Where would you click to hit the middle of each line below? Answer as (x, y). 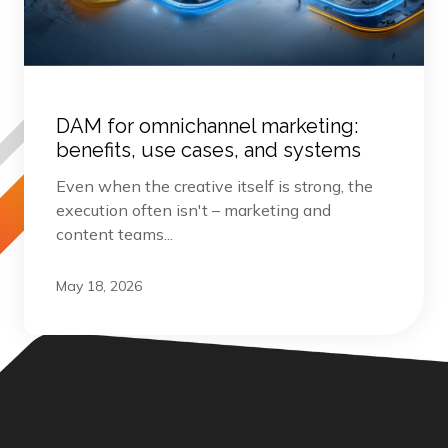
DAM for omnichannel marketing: (207, 125)
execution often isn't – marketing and (193, 209)
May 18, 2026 (99, 285)
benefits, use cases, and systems (208, 149)
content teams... (114, 233)
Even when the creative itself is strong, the (214, 185)
